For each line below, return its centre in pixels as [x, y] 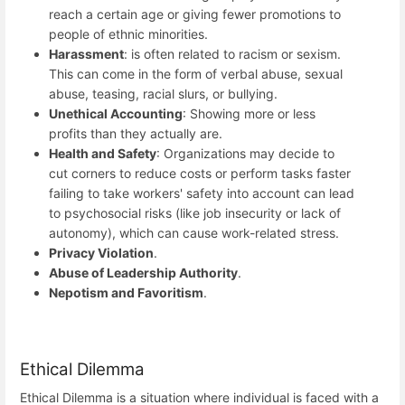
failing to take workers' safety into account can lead [202, 193]
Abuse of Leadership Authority [143, 273]
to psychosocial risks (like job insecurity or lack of [195, 213]
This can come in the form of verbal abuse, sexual [196, 74]
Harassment [86, 54]
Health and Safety [103, 154]
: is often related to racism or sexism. [232, 54]
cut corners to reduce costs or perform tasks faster [200, 174]
